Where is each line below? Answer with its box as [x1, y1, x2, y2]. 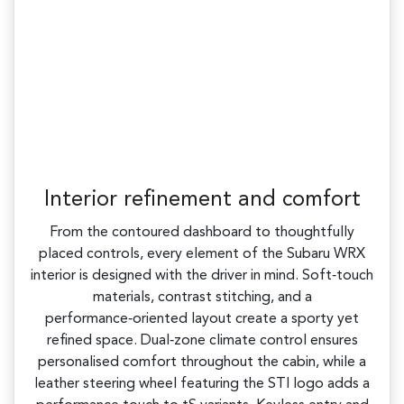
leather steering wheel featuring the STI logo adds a [34, 377, 370, 392]
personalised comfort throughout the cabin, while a [38, 355, 366, 371]
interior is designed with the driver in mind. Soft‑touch [31, 269, 373, 284]
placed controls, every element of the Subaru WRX [39, 247, 365, 262]
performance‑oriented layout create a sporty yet [45, 312, 359, 327]
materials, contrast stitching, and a [92, 290, 312, 306]
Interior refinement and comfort [43, 189, 361, 212]
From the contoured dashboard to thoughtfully [50, 225, 354, 241]
